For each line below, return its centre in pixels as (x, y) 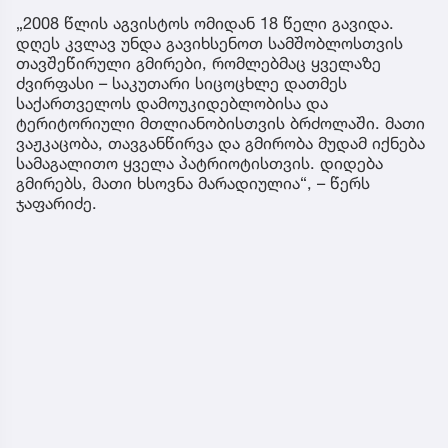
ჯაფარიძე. (56, 203)
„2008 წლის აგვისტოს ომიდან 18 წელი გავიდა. (205, 23)
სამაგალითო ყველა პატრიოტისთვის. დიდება (199, 163)
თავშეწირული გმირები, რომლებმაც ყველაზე (198, 63)
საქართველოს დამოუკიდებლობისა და (172, 103)
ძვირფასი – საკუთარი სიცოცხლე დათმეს (181, 83)
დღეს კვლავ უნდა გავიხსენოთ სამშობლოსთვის (209, 43)
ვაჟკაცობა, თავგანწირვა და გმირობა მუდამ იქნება (220, 143)
